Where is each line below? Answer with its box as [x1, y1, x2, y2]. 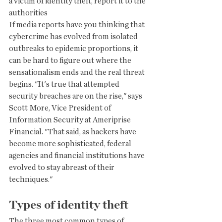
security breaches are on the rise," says [9, 92, 144, 100]
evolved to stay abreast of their [9, 164, 116, 171]
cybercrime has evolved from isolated [9, 33, 139, 41]
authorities [9, 9, 48, 17]
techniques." [9, 175, 53, 183]
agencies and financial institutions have [9, 152, 146, 160]
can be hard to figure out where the [9, 56, 133, 64]
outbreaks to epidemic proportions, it [9, 45, 140, 53]
